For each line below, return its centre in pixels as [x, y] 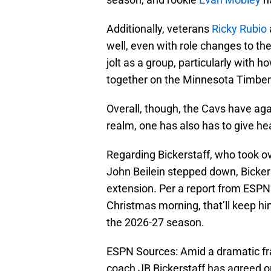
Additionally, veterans [159, 29]
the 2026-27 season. [155, 223]
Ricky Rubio [239, 29]
